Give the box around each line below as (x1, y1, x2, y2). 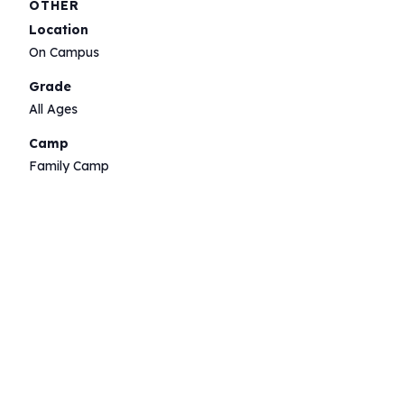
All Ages (29, 100, 78, 117)
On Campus (29, 43, 99, 60)
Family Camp (29, 157, 109, 174)
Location (29, 21, 88, 38)
